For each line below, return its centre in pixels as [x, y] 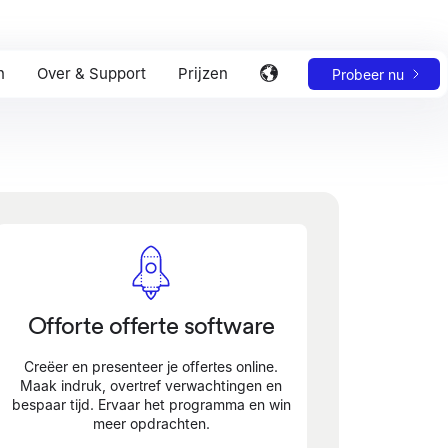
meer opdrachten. [151, 423]
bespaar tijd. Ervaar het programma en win [151, 404]
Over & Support [91, 73]
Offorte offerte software [151, 325]
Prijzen [202, 73]
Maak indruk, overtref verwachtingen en [151, 385]
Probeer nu [367, 74]
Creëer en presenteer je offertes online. [151, 366]
